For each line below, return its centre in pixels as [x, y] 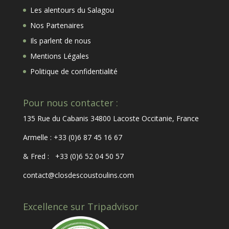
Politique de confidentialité [74, 71]
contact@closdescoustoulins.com [78, 175]
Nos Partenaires [57, 25]
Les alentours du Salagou [72, 10]
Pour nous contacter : [70, 102]
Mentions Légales [59, 56]
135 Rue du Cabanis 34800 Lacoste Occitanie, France [111, 118]
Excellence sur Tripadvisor [81, 207]
